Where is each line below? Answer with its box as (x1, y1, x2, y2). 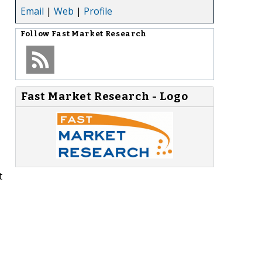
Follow (20, 29, 51, 39)
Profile (84, 4, 112, 18)
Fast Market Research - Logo (21, 89, 188, 103)
